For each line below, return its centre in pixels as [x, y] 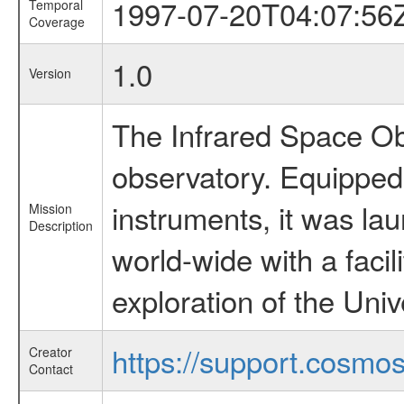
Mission [50, 209]
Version [50, 73]
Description [60, 226]
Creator [50, 352]
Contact [50, 369]
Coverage [56, 22]
